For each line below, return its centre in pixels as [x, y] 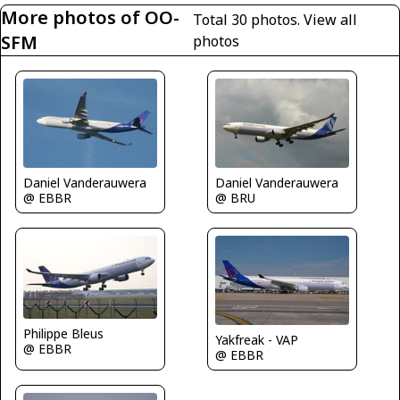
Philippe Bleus [63, 333]
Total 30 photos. [249, 20]
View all [331, 20]
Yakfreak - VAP [257, 340]
